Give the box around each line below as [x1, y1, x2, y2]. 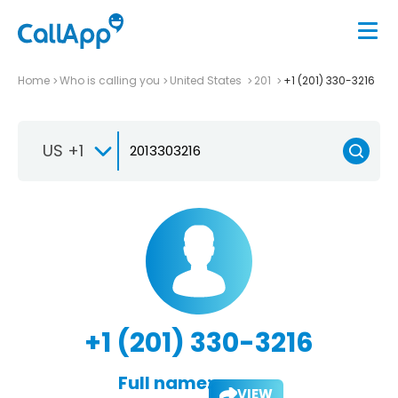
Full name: [117, 370, 211, 395]
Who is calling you [60, 72, 160, 88]
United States [170, 72, 244, 88]
